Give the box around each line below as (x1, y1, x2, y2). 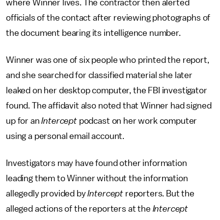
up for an (6, 116, 42, 125)
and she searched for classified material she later (6, 71, 192, 80)
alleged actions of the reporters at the (6, 204, 153, 213)
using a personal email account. (6, 132, 125, 140)
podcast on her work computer (79, 116, 197, 125)
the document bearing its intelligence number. (6, 28, 181, 37)
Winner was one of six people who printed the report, (6, 55, 209, 64)
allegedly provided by (6, 189, 88, 198)
